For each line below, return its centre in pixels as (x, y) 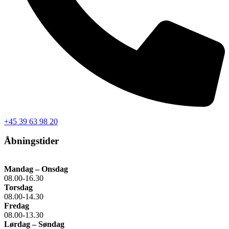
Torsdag (18, 188)
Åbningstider (31, 141)
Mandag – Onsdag (36, 169)
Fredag (17, 206)
